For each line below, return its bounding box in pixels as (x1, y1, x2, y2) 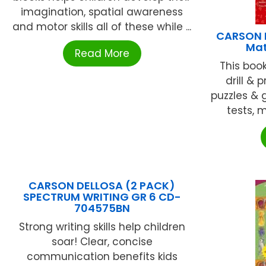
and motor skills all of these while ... (12, 20, 192, 34)
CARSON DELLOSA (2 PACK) (28, 178, 176, 194)
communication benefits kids (26, 249, 178, 264)
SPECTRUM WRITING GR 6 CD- (23, 189, 181, 205)
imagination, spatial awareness (21, 5, 183, 20)
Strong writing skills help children (18, 220, 185, 235)
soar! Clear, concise (51, 235, 153, 249)
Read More (74, 46, 129, 61)
